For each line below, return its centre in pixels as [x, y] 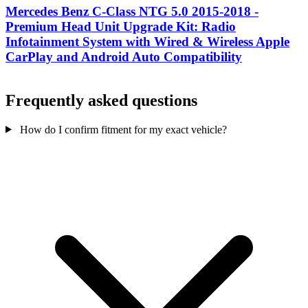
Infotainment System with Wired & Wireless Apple [147, 42]
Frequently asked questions [101, 100]
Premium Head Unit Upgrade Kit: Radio [121, 27]
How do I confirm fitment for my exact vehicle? [123, 129]
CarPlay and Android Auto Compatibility [124, 57]
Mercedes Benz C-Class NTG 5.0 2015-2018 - [132, 12]
